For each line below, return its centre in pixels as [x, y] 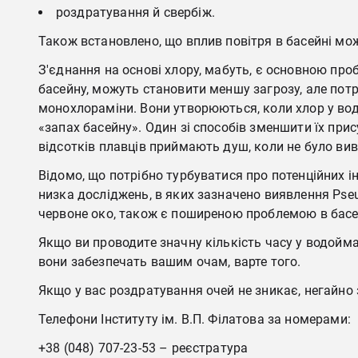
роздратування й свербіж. [135, 12]
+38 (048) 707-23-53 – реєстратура [143, 348]
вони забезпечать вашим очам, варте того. [170, 262]
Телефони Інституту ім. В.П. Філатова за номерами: [195, 319]
